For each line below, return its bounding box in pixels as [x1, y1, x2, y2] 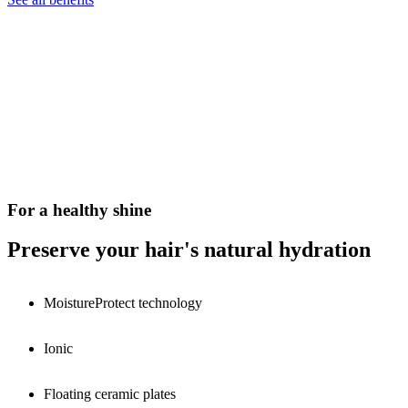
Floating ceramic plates [44, 386, 176, 403]
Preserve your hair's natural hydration [7, 238, 371, 262]
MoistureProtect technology [44, 295, 202, 311]
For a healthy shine [7, 199, 151, 219]
